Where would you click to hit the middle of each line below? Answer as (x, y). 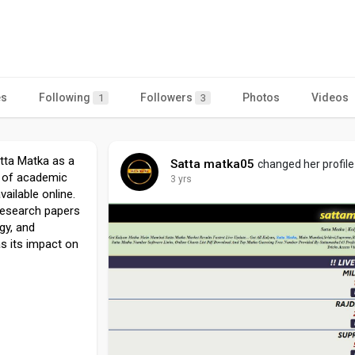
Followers (168, 97)
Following (66, 97)
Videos (330, 97)
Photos (261, 97)
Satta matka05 (213, 164)
